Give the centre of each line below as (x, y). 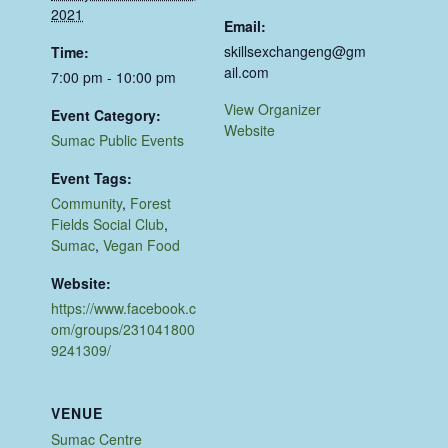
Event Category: (106, 115)
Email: (245, 26)
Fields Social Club (108, 224)
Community (87, 203)
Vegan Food (142, 245)
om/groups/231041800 (123, 329)
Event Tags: (92, 178)
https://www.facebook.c (124, 308)
